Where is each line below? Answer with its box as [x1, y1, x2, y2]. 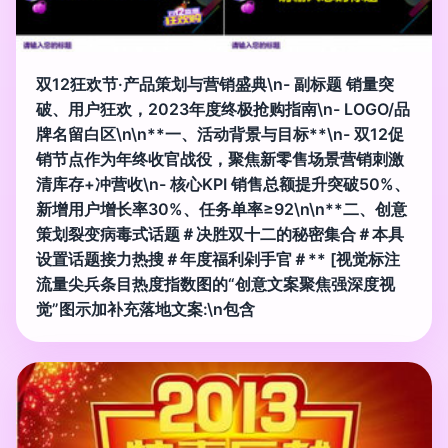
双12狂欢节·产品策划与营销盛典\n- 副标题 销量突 [36, 73, 394, 94]
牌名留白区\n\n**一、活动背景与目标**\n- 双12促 [36, 123, 404, 144]
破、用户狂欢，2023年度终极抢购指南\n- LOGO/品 [36, 98, 410, 119]
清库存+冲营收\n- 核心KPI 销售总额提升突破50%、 [36, 173, 410, 194]
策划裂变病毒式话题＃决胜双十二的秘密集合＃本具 [36, 223, 404, 244]
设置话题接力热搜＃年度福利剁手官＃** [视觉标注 [36, 248, 400, 269]
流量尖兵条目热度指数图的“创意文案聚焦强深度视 [36, 273, 395, 294]
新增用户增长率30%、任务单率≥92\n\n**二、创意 [36, 198, 407, 219]
